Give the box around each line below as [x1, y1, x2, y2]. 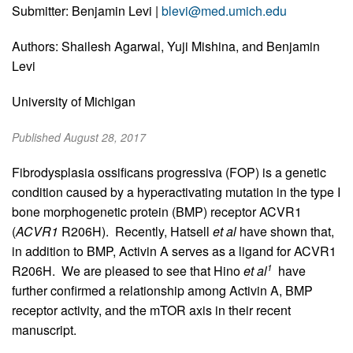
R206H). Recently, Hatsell [58, 221, 213, 240]
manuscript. [12, 320, 76, 339]
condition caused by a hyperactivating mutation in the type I [12, 182, 340, 201]
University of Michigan [12, 91, 136, 110]
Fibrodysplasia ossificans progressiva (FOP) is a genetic [12, 162, 326, 181]
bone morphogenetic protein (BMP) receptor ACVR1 [12, 202, 302, 221]
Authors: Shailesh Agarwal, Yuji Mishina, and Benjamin [12, 36, 320, 55]
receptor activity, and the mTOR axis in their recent [12, 300, 291, 319]
